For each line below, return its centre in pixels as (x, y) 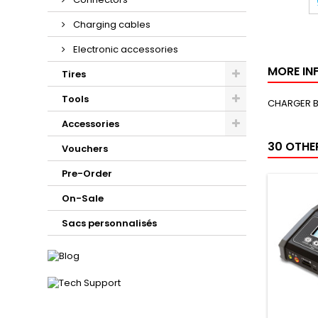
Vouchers (85, 149)
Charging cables (111, 24)
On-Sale (83, 198)
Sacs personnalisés (110, 223)
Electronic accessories (125, 49)
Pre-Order (87, 174)
